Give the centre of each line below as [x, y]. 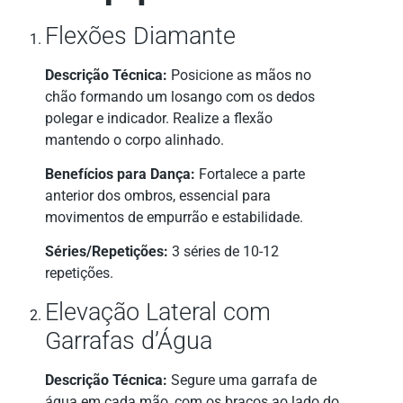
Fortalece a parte [250, 175]
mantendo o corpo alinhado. [134, 139]
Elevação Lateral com [158, 312]
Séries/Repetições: [107, 252]
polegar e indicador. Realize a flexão [159, 118]
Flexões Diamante [140, 36]
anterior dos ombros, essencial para [158, 196]
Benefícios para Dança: [120, 175]
